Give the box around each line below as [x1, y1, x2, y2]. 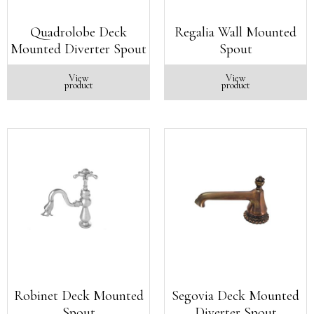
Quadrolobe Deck [30, 24, 127, 41]
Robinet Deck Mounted [13, 287, 144, 304]
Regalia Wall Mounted [175, 24, 296, 41]
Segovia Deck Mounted [172, 287, 299, 304]
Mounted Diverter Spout [11, 41, 146, 57]
